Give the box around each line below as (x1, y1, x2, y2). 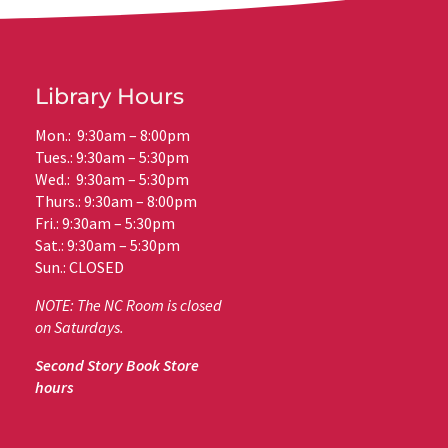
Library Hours (35, 82, 185, 110)
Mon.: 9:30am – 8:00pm (35, 124, 191, 145)
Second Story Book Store (35, 354, 200, 375)
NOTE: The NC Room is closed (35, 294, 223, 315)
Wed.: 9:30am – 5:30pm (35, 168, 190, 189)
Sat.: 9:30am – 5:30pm (35, 234, 181, 255)
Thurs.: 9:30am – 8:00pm (35, 190, 198, 211)
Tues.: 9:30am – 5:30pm (35, 146, 190, 167)
